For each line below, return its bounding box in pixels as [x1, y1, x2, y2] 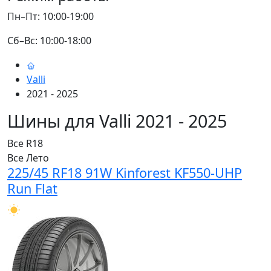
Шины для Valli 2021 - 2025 [7, 109, 227, 133]
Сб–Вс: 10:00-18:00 [7, 34, 91, 48]
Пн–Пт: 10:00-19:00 [7, 10, 94, 24]
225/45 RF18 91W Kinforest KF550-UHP [7, 164, 242, 182]
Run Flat [7, 180, 57, 198]
